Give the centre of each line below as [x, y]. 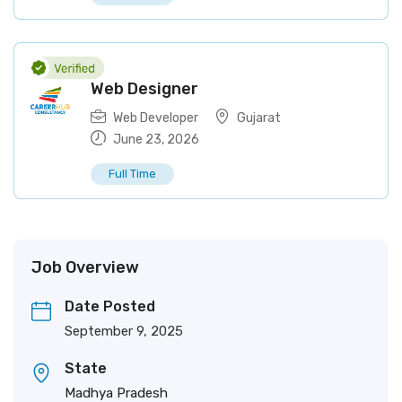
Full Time [132, 174]
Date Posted [110, 306]
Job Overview [85, 267]
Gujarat [259, 118]
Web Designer [144, 89]
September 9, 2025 [124, 331]
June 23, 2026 [155, 140]
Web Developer [156, 118]
